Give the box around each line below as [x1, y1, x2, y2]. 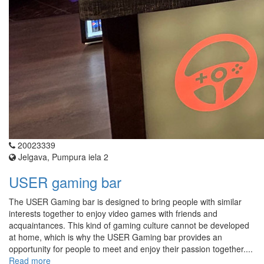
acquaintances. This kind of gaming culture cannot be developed [9, 219, 249, 232]
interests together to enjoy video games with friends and [9, 207, 217, 220]
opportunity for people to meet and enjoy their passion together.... [9, 243, 253, 255]
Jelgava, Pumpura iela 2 [16, 151, 108, 163]
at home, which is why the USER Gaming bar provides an [9, 231, 222, 243]
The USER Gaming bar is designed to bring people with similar [9, 196, 242, 208]
